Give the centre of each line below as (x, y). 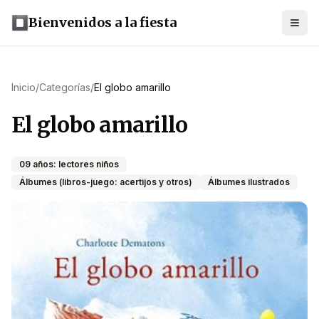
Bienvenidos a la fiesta (103, 22)
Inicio (23, 87)
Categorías (65, 87)
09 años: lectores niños (69, 164)
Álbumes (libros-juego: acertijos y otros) (106, 182)
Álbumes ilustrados (249, 182)
